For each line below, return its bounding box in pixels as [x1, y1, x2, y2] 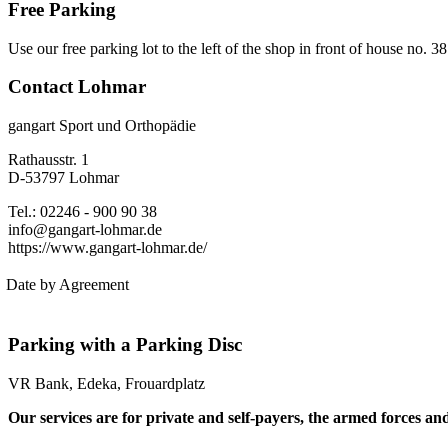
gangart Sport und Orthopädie [8, 117, 196, 135]
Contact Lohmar [8, 76, 146, 98]
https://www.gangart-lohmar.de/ [8, 239, 207, 257]
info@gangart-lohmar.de [8, 221, 162, 239]
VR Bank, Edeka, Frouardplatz [8, 374, 205, 392]
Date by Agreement [6, 276, 129, 294]
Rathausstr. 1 [8, 151, 89, 169]
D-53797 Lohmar [8, 169, 119, 187]
